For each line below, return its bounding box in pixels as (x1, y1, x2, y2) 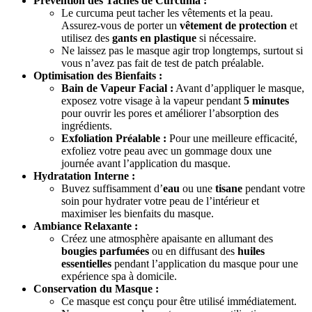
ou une (180, 182, 215, 195)
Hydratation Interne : (33, 170, 135, 182)
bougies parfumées (61, 245, 149, 258)
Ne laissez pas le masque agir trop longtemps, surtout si (61, 45, 303, 57)
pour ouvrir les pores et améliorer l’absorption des (61, 107, 279, 120)
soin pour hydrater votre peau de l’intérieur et (61, 195, 259, 208)
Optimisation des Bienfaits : (33, 70, 162, 82)
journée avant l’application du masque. (61, 157, 231, 170)
